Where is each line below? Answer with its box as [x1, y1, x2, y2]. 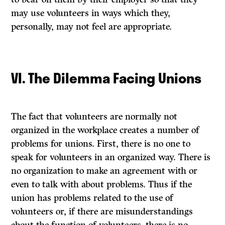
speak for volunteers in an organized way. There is [11, 152, 211, 163]
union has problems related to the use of [11, 192, 174, 204]
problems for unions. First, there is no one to [11, 138, 191, 150]
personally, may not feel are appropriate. [11, 21, 172, 33]
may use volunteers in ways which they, [11, 8, 171, 19]
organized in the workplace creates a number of [11, 125, 200, 136]
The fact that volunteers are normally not [11, 111, 178, 123]
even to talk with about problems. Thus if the [11, 179, 192, 190]
